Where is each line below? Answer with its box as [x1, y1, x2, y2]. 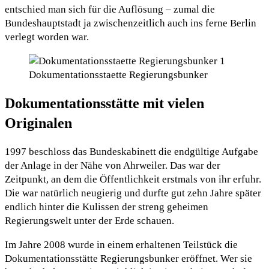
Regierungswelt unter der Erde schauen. [5, 215, 174, 227]
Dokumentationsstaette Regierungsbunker [29, 68, 208, 80]
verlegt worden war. [5, 31, 89, 43]
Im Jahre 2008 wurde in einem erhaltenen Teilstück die [5, 239, 238, 251]
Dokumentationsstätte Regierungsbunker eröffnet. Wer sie [5, 253, 252, 265]
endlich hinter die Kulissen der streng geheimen [5, 201, 208, 213]
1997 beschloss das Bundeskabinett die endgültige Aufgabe [5, 146, 258, 158]
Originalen [5, 115, 72, 131]
